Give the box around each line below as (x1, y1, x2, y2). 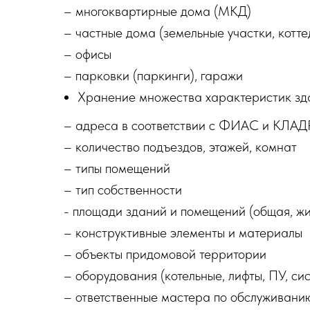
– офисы (64, 45, 111, 62)
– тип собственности (64, 181, 182, 198)
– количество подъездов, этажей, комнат (64, 138, 297, 155)
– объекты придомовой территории (64, 245, 266, 262)
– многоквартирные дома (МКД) (64, 2, 251, 19)
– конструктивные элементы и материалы (64, 224, 302, 241)
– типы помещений (64, 159, 170, 176)
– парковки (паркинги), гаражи (64, 66, 243, 84)
